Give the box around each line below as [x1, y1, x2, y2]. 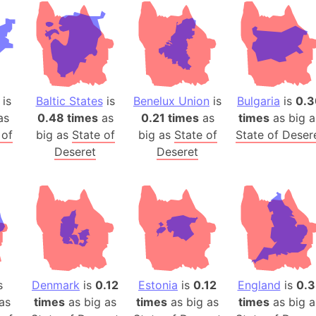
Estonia [138, 278, 178, 293]
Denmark [32, 278, 80, 293]
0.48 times [37, 111, 98, 126]
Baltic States [35, 94, 103, 109]
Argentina [255, 176, 307, 191]
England [237, 278, 281, 293]
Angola [255, 97, 293, 112]
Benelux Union [133, 94, 209, 109]
